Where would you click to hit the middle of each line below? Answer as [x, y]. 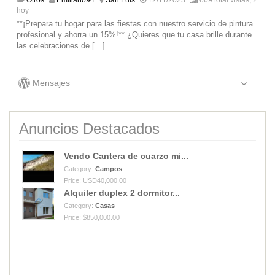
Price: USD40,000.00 [95, 180]
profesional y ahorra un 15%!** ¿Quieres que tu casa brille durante [134, 34]
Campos [109, 168]
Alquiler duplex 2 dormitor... [122, 192]
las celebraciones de [54, 45]
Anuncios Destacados [89, 128]
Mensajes [50, 83]
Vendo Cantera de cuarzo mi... [126, 156]
